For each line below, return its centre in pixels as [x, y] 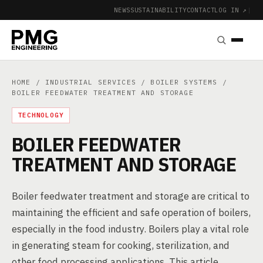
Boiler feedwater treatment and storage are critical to [131, 196]
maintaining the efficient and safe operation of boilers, [131, 213]
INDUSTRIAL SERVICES [91, 82]
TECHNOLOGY [41, 115]
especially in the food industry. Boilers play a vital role [130, 229]
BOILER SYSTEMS [184, 82]
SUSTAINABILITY [158, 10]
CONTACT [200, 10]
